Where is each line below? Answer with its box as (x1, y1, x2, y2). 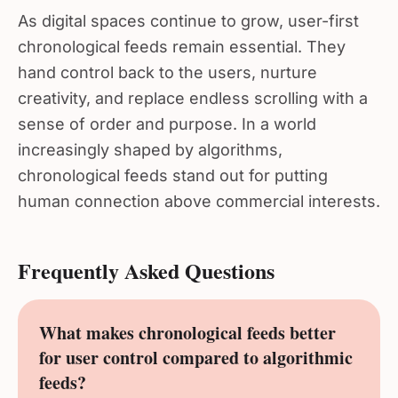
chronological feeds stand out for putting (18, 159, 328, 178)
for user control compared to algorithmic (39, 338, 353, 363)
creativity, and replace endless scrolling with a (18, 82, 368, 100)
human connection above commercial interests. (18, 185, 380, 203)
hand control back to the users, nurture (18, 56, 317, 75)
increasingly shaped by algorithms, (18, 133, 283, 152)
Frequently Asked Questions (18, 248, 275, 279)
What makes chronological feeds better (39, 313, 336, 338)
